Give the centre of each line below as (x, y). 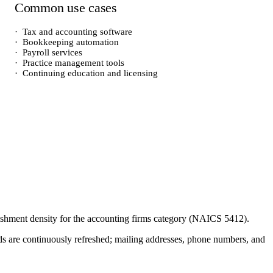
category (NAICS (188, 218)
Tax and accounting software (77, 32)
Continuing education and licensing (90, 73)
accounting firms (119, 218)
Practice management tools (73, 63)
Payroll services (52, 52)
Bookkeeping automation (71, 42)
